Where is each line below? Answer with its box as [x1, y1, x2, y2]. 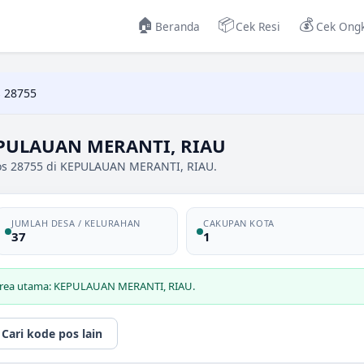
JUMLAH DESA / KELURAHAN [11, 217, 141, 229]
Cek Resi [236, 18, 280, 34]
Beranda [155, 18, 200, 34]
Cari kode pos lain [2, 326, 102, 341]
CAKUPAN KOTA [203, 217, 275, 229]
